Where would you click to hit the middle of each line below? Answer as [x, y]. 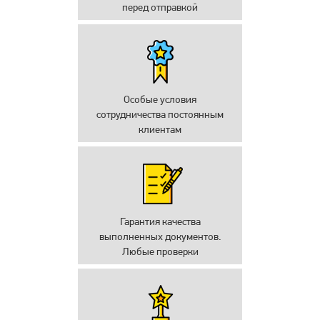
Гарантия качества [160, 221]
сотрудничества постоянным [160, 114]
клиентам [160, 129]
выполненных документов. [160, 236]
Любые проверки [160, 251]
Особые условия [160, 99]
